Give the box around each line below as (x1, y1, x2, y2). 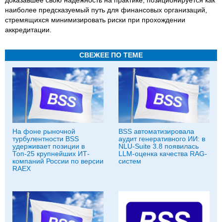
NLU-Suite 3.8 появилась (118, 142, 199, 150)
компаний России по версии (12, 157, 104, 165)
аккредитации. (5, 25, 52, 34)
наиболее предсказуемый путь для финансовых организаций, (5, 5, 207, 14)
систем (118, 157, 141, 165)
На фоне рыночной (12, 127, 75, 135)
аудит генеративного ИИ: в (118, 134, 205, 143)
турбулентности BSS (12, 134, 79, 143)
